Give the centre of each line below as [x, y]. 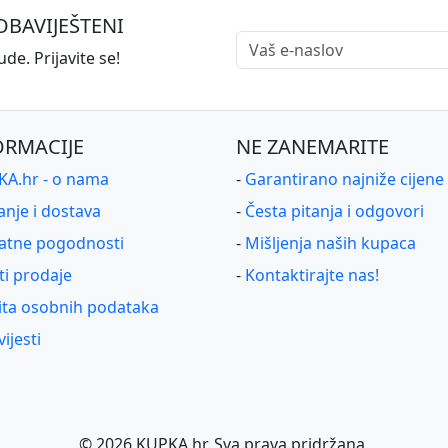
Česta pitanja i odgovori [334, 210]
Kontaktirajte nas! [312, 274]
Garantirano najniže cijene [344, 178]
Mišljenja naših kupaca [330, 242]
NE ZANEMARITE [312, 146]
